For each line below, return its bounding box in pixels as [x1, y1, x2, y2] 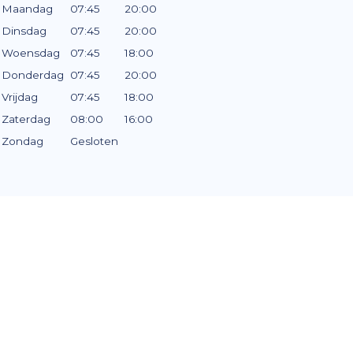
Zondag [2, 134, 44, 147]
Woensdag [2, 46, 61, 59]
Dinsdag [2, 24, 47, 37]
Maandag [2, 2, 54, 15]
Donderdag [2, 68, 65, 81]
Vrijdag [2, 90, 39, 103]
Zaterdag [2, 112, 51, 125]
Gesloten [70, 134, 119, 147]
